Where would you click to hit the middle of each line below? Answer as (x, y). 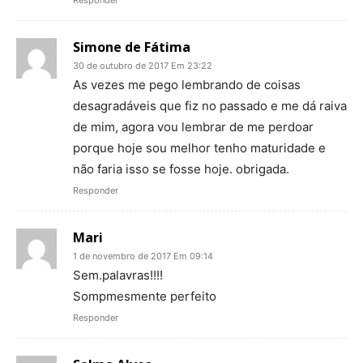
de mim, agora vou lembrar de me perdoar (193, 126)
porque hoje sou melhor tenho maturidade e (199, 147)
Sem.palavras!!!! (118, 275)
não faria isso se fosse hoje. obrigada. (181, 169)
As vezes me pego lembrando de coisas (187, 84)
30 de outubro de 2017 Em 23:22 (143, 65)
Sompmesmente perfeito (145, 296)
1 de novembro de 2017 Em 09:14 (143, 256)
